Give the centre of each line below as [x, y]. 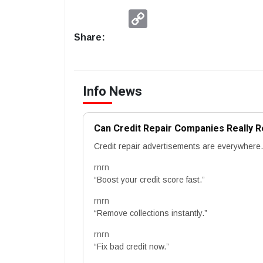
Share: [90, 37]
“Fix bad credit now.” [131, 246]
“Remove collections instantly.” [151, 213]
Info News [112, 91]
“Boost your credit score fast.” [149, 179]
